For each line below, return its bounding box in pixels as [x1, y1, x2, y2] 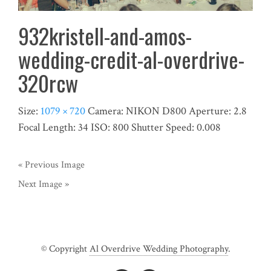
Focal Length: [18, 120, 78, 134]
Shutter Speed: [131, 120, 197, 134]
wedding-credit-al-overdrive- [18, 43, 244, 76]
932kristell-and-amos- [18, 19, 192, 52]
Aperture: [189, 103, 233, 118]
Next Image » [18, 177, 69, 191]
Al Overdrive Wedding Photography [89, 242, 228, 255]
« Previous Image [18, 158, 85, 171]
